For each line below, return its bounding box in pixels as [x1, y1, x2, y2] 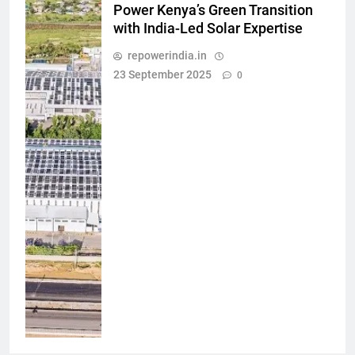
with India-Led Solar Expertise [113, 20, 303, 36]
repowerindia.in [128, 48, 207, 62]
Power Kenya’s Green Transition [113, 2, 313, 18]
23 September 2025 [113, 67, 212, 81]
